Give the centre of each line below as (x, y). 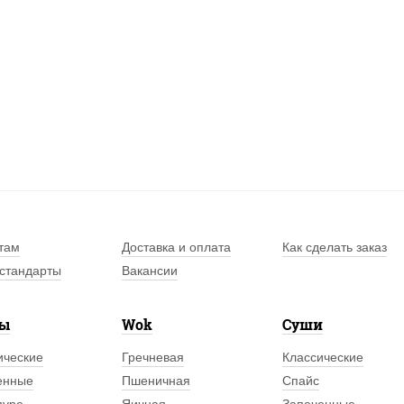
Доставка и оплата (177, 247)
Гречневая (153, 357)
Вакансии (150, 271)
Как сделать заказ (334, 247)
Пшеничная (156, 381)
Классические (322, 357)
